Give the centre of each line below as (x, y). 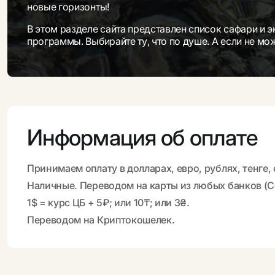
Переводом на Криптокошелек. (101, 220)
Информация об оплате (143, 138)
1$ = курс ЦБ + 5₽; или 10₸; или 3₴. (108, 203)
